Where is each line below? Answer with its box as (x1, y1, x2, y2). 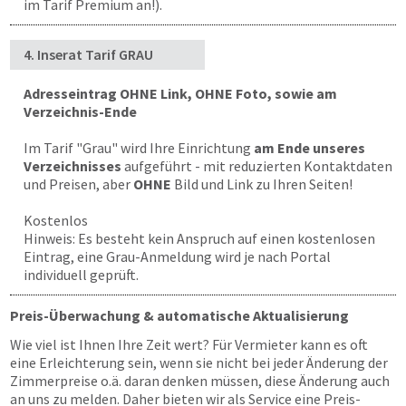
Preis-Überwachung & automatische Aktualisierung (10, 306, 349, 324)
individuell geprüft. (24, 266, 139, 284)
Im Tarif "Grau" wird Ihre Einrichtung (24, 139, 254, 157)
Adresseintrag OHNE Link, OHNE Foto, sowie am (24, 84, 337, 102)
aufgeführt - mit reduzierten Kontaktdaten (121, 157, 392, 175)
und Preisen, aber (24, 175, 133, 193)
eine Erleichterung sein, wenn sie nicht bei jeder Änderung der (10, 353, 388, 372)
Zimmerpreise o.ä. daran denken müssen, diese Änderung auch (10, 372, 390, 390)
